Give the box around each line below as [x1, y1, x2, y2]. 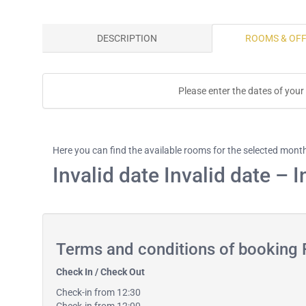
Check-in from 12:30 [56, 287, 141, 298]
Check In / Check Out [56, 266, 145, 277]
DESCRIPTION [97, 33, 157, 44]
